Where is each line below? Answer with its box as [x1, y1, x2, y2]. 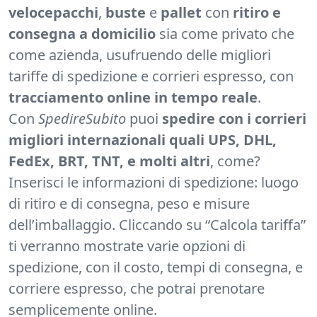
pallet [161, 3, 202, 23]
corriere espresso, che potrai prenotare [8, 279, 265, 299]
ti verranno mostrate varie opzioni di [8, 236, 246, 256]
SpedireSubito [38, 109, 126, 129]
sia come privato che [156, 24, 294, 44]
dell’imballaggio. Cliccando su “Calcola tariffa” [8, 215, 306, 235]
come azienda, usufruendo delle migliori [8, 45, 271, 65]
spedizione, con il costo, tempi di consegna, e [8, 258, 303, 277]
